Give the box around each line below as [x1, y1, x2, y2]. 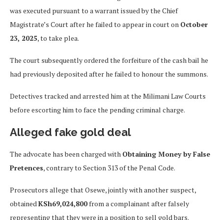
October [180, 20, 208, 29]
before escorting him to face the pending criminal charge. [10, 105, 185, 115]
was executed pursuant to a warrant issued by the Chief [10, 6, 178, 16]
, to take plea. [37, 33, 79, 43]
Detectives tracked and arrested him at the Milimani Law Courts [10, 91, 206, 101]
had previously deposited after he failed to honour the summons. [10, 69, 208, 79]
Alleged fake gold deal [10, 126, 131, 139]
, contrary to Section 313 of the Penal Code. [43, 163, 175, 173]
